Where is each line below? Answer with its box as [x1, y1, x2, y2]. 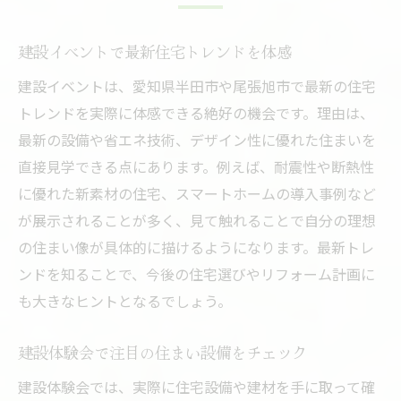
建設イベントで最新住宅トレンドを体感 [18, 40, 292, 64]
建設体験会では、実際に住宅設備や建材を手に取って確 [18, 376, 375, 398]
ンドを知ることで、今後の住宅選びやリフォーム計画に [18, 263, 375, 286]
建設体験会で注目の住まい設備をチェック [18, 341, 307, 364]
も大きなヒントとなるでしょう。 [18, 290, 232, 312]
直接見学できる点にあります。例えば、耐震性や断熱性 [18, 156, 374, 178]
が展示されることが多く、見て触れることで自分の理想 [18, 209, 376, 232]
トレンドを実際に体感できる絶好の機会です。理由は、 [18, 102, 374, 124]
